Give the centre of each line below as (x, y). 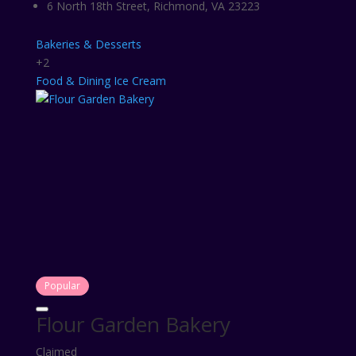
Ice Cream (139, 81)
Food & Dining (73, 81)
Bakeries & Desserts (88, 44)
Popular (62, 286)
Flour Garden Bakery (133, 324)
